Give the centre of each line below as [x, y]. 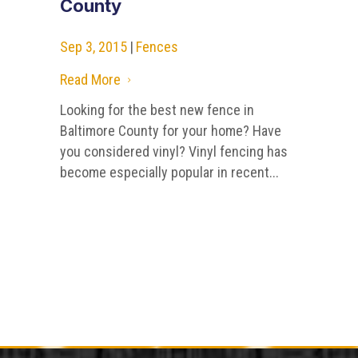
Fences [157, 47]
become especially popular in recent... [169, 173]
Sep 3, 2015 [93, 47]
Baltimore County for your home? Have [170, 131]
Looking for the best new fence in [157, 110]
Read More [90, 80]
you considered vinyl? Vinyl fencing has [173, 152]
